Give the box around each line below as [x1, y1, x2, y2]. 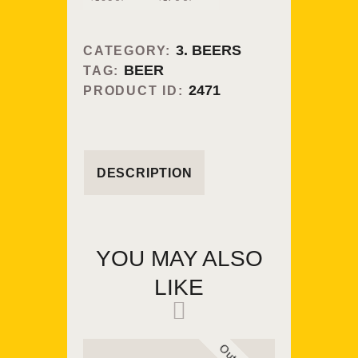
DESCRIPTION [96, 165, 193, 180]
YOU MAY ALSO [95, 246, 263, 272]
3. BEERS [176, 42, 241, 59]
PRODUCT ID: [83, 84, 189, 98]
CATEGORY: [83, 44, 176, 58]
